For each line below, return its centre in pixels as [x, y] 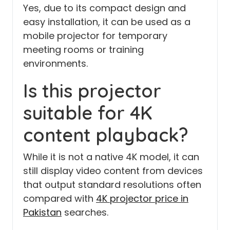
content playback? [106, 135]
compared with [60, 198]
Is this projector [92, 90]
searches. [85, 212]
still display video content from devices [113, 170]
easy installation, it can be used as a [107, 22]
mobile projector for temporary [95, 35]
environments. [55, 63]
